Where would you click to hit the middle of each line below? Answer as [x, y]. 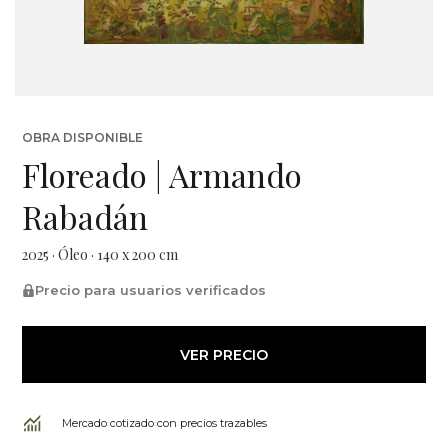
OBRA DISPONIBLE [82, 137]
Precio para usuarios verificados [150, 290]
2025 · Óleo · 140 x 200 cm [100, 254]
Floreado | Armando [162, 174]
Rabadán [85, 216]
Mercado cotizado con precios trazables [164, 423]
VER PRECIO [224, 354]
